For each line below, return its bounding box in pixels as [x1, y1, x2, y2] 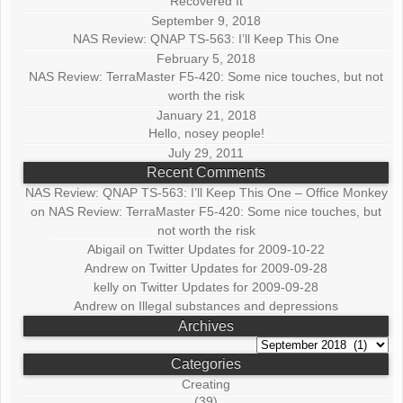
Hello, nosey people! [148, 126, 264, 141]
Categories [171, 356, 242, 372]
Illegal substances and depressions [139, 298, 339, 313]
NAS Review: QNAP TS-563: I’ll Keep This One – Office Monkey [24, 184, 388, 200]
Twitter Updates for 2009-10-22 [147, 241, 326, 256]
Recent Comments [147, 165, 266, 181]
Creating [182, 376, 231, 391]
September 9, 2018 [151, 13, 262, 29]
